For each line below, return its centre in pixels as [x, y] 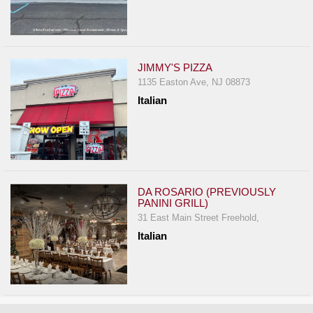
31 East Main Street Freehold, [199, 218]
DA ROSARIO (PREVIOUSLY [207, 192]
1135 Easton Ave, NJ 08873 [194, 82]
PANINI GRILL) [173, 203]
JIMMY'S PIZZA [175, 68]
